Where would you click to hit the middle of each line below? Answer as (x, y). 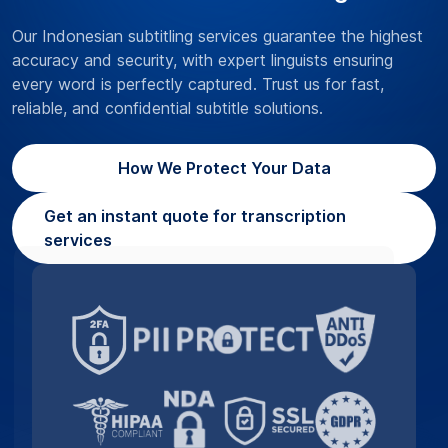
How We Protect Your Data (224, 167)
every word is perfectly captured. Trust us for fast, (198, 83)
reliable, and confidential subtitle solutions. (167, 107)
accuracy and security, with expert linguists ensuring (202, 59)
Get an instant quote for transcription (195, 215)
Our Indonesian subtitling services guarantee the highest (217, 35)
